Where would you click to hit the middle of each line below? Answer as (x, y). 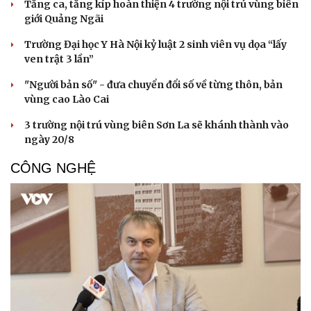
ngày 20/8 (49, 139)
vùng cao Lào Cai (67, 99)
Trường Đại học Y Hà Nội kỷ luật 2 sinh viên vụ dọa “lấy (155, 44)
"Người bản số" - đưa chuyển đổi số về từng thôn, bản (153, 84)
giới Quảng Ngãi (64, 18)
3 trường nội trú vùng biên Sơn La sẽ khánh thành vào (157, 125)
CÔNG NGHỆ (53, 168)
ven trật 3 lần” (59, 59)
